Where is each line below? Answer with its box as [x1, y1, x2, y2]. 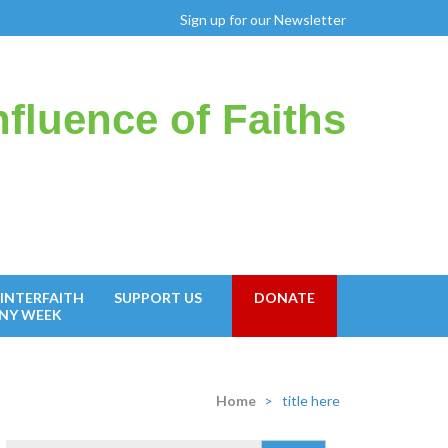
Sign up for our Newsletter [180, 11, 346, 28]
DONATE [254, 289, 315, 306]
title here [282, 392, 340, 409]
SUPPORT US [114, 289, 202, 306]
